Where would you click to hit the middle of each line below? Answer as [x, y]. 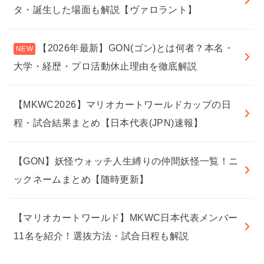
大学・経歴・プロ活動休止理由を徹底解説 [105, 66]
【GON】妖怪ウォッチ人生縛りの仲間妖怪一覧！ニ [126, 161]
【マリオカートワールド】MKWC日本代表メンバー [126, 217]
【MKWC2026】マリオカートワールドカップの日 [122, 104]
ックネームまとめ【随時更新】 [81, 179]
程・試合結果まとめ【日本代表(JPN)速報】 [108, 122]
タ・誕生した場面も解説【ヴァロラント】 [105, 10]
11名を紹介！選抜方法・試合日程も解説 [101, 235]
